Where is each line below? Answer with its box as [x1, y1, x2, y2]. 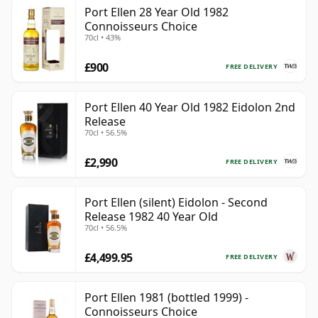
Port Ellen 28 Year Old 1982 [84, 4, 229, 21]
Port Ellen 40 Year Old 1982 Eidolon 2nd [84, 99, 295, 116]
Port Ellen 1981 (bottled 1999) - [84, 290, 248, 306]
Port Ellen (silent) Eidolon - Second [84, 194, 268, 211]
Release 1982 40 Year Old [84, 209, 218, 225]
